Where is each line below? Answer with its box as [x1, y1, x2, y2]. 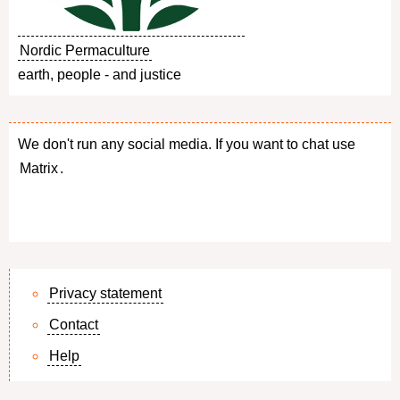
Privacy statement [49, 285, 162, 301]
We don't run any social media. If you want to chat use [18, 137, 355, 153]
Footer [99, 338, 157, 365]
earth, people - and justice [18, 67, 181, 83]
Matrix [20, 161, 58, 177]
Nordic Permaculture [20, 43, 150, 59]
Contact [49, 316, 98, 332]
